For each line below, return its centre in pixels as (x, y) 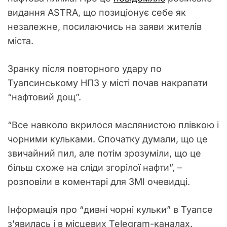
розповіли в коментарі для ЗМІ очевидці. (99, 182)
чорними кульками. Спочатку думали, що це (108, 139)
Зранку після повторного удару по (85, 69)
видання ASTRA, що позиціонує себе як (97, 12)
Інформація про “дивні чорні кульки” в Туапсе (110, 210)
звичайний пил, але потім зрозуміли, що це (104, 153)
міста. (22, 41)
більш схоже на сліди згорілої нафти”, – (95, 167)
